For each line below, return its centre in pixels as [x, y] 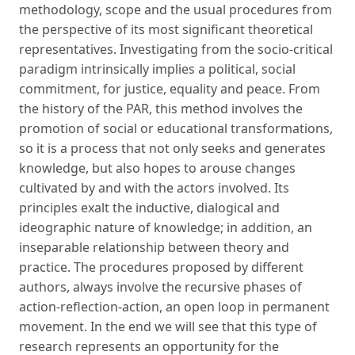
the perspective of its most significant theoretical [166, 29]
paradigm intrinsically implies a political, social [157, 69]
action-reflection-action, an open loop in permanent [174, 306]
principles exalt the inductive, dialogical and [149, 207]
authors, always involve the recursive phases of [160, 286]
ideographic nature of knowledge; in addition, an [166, 227]
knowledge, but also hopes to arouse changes [157, 168]
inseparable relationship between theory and [154, 247]
